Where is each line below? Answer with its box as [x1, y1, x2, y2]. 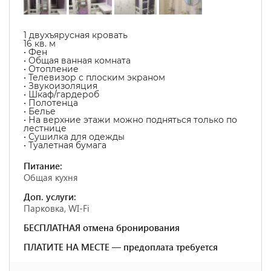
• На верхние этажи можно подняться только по [24, 114, 237, 125]
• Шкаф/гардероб [24, 89, 99, 100]
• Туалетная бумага [24, 140, 106, 151]
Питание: [24, 160, 62, 172]
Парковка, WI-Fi [24, 202, 90, 214]
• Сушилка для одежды [24, 131, 125, 142]
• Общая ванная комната [24, 55, 131, 66]
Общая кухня [24, 171, 78, 183]
